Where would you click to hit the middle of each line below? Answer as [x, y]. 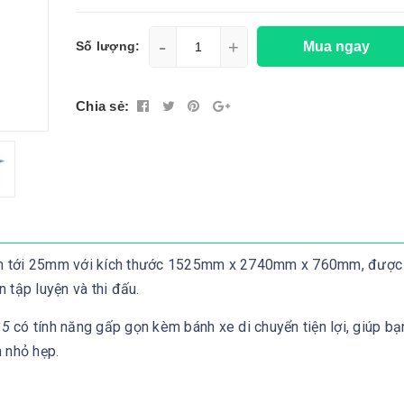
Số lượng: [108, 46]
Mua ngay [338, 46]
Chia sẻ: [102, 106]
